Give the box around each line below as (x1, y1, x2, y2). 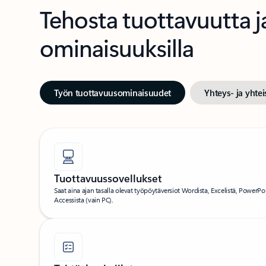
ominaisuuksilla (40, 31, 194, 63)
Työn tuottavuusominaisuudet (54, 86, 172, 99)
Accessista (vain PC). (54, 194, 113, 204)
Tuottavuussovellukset (54, 170, 163, 185)
